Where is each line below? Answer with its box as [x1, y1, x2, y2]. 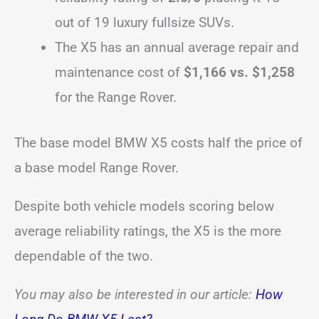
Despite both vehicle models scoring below [14, 197, 274, 214]
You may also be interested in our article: [14, 286, 256, 303]
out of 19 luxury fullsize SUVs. [55, 14, 234, 31]
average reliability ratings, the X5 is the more [14, 222, 281, 239]
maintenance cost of [55, 64, 184, 80]
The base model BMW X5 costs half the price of [14, 134, 303, 151]
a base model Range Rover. [14, 159, 179, 176]
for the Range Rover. [55, 89, 177, 105]
